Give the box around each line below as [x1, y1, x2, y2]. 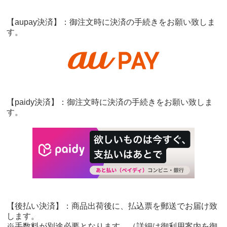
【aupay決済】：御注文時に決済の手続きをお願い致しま [7, 18, 215, 27]
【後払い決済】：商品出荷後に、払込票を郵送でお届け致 [7, 202, 217, 211]
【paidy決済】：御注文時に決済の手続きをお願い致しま [7, 98, 213, 107]
